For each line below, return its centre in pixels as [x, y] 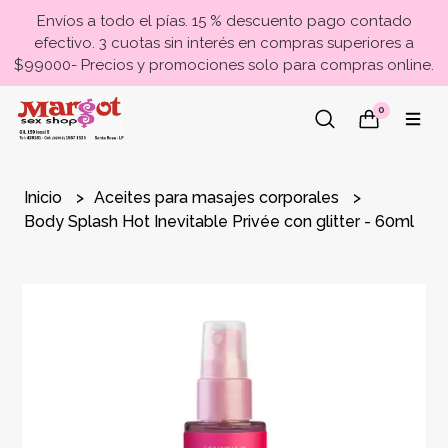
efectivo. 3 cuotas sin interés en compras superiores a [224, 43]
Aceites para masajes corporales [219, 197]
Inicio [45, 197]
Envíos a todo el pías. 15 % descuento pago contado [224, 21]
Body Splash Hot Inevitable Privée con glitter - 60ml [219, 221]
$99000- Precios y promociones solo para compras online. [224, 65]
